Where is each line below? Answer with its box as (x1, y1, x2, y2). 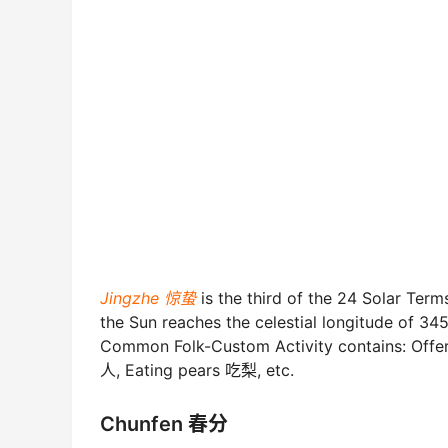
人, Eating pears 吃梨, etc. (100, 360, 294, 381)
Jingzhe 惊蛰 (100, 288, 196, 309)
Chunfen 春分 (100, 411, 228, 436)
